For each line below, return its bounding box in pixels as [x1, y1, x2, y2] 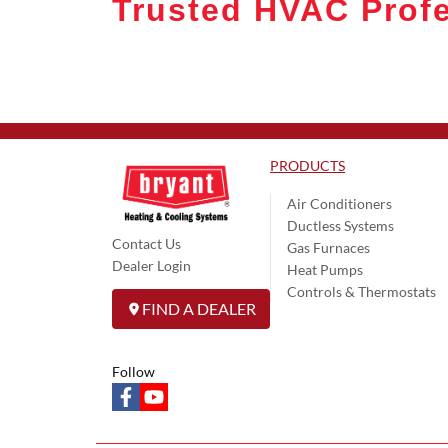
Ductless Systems [287, 216, 394, 234]
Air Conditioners [287, 194, 392, 212]
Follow [112, 363, 155, 380]
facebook [115, 388, 178, 407]
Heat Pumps [287, 260, 363, 278]
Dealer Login [112, 257, 191, 274]
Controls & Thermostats [287, 282, 436, 300]
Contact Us [112, 235, 181, 252]
